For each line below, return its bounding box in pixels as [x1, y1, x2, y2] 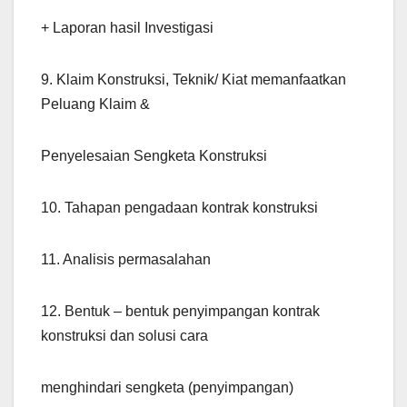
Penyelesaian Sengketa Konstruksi [41, 148, 267, 164]
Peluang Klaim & [41, 96, 150, 113]
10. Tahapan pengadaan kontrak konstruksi [41, 200, 318, 216]
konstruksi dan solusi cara [41, 328, 208, 344]
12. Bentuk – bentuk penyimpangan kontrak [41, 303, 320, 320]
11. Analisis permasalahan [41, 252, 211, 268]
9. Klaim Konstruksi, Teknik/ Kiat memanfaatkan [41, 72, 346, 88]
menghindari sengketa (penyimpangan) [41, 380, 293, 396]
